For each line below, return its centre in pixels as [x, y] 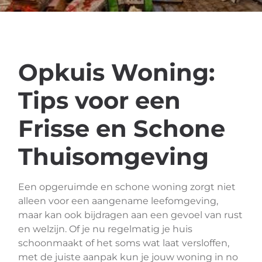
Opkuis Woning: [116, 72]
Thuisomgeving [113, 156]
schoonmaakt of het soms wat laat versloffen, [124, 243]
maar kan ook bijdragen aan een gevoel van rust [130, 215]
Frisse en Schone [122, 128]
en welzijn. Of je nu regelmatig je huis [105, 229]
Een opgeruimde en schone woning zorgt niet [127, 187]
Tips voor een [99, 100]
